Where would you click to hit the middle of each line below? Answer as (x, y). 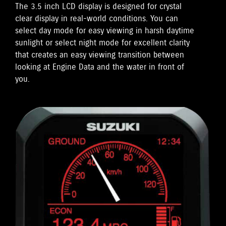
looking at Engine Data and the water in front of (100, 67)
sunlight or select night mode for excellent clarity (102, 43)
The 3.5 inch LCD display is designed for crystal (98, 7)
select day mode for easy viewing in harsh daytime (105, 31)
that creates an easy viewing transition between (100, 55)
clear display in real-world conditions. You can (97, 19)
